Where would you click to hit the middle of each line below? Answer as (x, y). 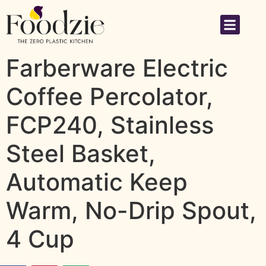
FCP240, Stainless (110, 125)
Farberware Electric (117, 68)
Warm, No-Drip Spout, (131, 211)
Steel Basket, (81, 154)
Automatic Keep (97, 182)
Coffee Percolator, (110, 97)
